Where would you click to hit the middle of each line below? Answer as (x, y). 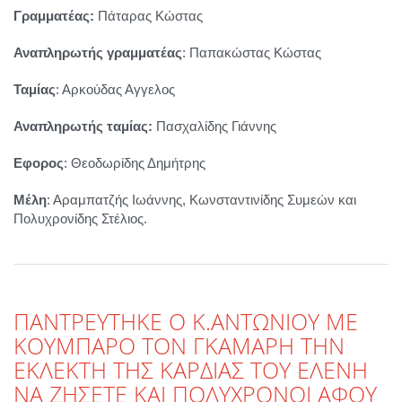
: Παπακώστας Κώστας (252, 53)
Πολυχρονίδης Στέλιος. (80, 219)
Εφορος (39, 163)
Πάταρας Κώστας (149, 16)
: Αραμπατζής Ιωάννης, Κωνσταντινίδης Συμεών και (201, 200)
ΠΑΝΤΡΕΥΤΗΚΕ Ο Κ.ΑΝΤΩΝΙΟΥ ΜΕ (186, 322)
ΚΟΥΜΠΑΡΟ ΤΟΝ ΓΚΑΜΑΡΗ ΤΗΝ (179, 346)
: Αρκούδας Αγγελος (115, 90)
